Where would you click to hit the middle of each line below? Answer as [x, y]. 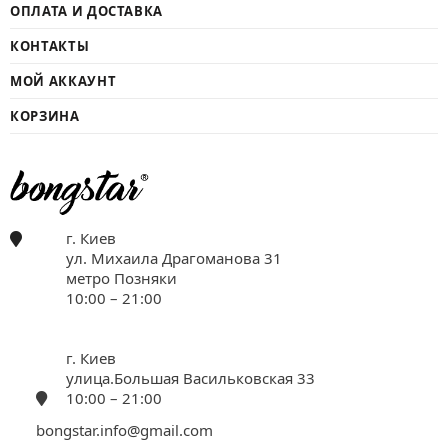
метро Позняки [121, 277]
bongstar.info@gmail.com [124, 429]
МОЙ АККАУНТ [63, 80]
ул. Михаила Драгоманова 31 [174, 257]
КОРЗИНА [45, 115]
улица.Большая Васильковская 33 [190, 377]
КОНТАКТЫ [50, 45]
